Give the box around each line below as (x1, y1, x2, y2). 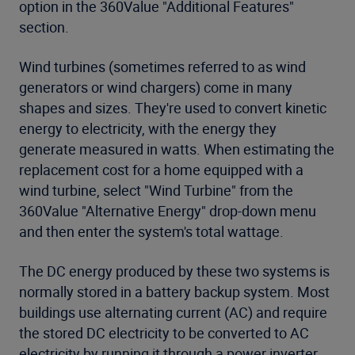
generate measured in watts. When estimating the (19, 139, 334, 158)
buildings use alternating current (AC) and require (19, 303, 327, 322)
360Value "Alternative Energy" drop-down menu (19, 201, 316, 220)
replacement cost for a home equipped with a (19, 160, 303, 179)
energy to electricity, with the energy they (19, 119, 277, 138)
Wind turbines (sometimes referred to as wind (19, 57, 306, 76)
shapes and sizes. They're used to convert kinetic (19, 98, 326, 117)
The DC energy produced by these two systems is (19, 261, 330, 281)
